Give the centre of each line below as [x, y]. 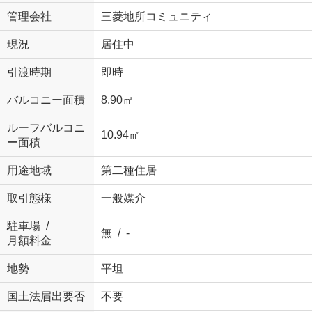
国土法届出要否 [46, 297]
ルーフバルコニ [46, 128]
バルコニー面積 [46, 100]
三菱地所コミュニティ [156, 17]
